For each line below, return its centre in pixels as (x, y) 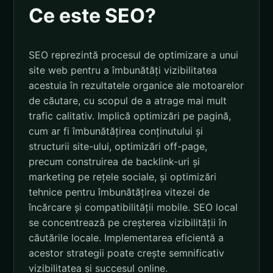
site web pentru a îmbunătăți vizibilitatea (123, 70)
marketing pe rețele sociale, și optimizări (122, 176)
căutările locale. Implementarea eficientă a (126, 237)
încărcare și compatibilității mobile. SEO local (133, 207)
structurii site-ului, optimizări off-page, (118, 146)
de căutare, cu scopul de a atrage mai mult (128, 100)
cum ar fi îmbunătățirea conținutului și (116, 131)
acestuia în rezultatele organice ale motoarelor (136, 85)
